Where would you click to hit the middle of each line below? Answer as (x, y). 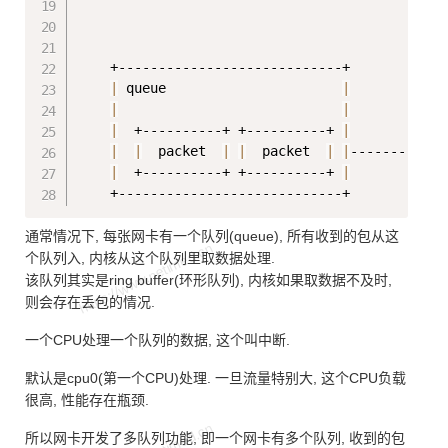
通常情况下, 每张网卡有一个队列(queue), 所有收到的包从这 (212, 236)
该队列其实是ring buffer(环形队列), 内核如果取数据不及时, (208, 280)
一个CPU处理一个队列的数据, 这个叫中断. (157, 340)
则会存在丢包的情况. (90, 302)
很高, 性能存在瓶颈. (87, 400)
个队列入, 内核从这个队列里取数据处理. (150, 258)
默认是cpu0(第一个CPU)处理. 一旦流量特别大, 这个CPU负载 (215, 378)
